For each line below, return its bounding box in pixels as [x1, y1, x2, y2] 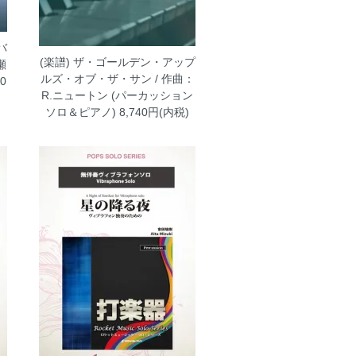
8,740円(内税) [116, 106, 190, 119]
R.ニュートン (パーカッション [41, 89, 194, 103]
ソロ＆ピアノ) [45, 106, 117, 119]
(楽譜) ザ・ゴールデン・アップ [39, 56, 195, 69]
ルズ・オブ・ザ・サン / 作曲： [40, 72, 195, 86]
